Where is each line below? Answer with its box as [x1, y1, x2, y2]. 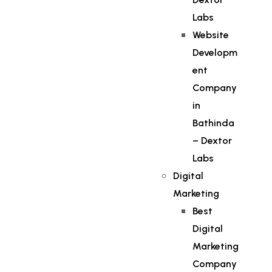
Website [192, 29, 229, 41]
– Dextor [192, 135, 233, 146]
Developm [192, 47, 238, 58]
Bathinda [192, 117, 235, 129]
